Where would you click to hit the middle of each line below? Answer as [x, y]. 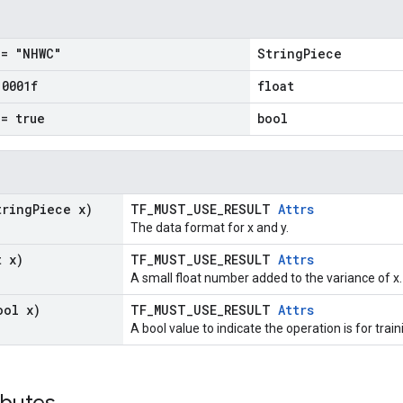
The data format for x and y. [210, 228]
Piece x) [63, 209]
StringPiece [300, 54]
